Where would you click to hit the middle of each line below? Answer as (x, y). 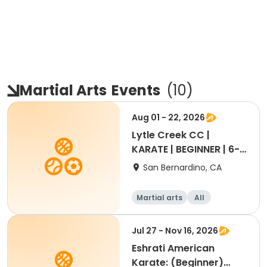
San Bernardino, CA (182, 167)
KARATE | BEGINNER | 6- (186, 149)
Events (136, 90)
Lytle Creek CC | (171, 135)
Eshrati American (173, 248)
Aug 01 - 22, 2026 (168, 117)
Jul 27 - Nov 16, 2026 (175, 231)
